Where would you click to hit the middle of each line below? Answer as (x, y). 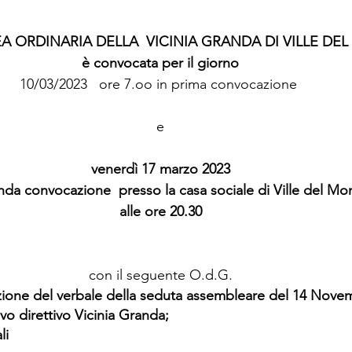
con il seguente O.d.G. (160, 275)
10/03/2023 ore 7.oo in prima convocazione (160, 84)
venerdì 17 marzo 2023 (160, 169)
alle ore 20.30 (160, 211)
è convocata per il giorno (160, 63)
